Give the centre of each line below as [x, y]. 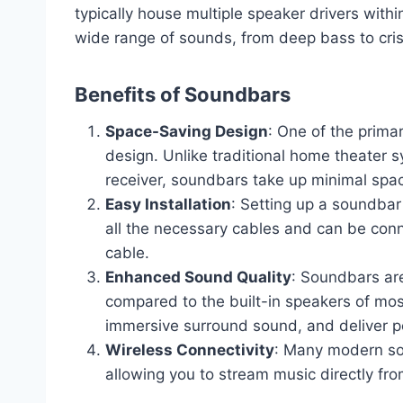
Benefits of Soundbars [183, 94]
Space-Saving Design [187, 131]
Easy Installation [168, 204]
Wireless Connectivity [190, 349]
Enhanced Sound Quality [198, 277]
